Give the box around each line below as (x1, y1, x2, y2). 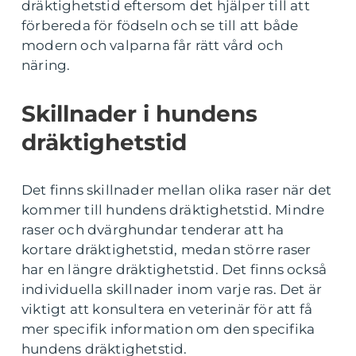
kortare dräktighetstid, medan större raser (21, 242, 311, 257)
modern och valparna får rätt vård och (21, 37, 284, 53)
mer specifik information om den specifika (21, 321, 315, 337)
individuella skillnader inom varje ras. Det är (21, 281, 323, 297)
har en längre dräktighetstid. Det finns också (21, 261, 327, 277)
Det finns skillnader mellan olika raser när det (21, 182, 332, 198)
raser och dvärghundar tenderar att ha (21, 222, 284, 238)
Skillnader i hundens (21, 100, 257, 127)
